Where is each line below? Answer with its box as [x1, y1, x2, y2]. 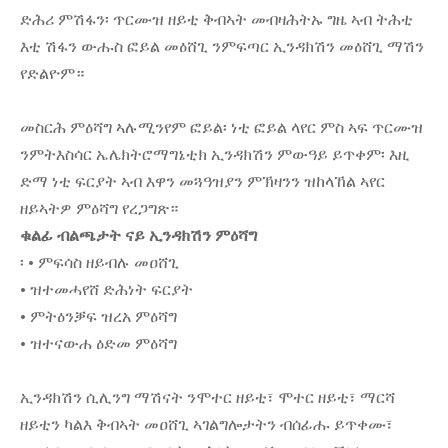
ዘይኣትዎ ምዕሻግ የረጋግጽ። [20, 197, 178, 221]
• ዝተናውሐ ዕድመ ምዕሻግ [20, 332, 177, 356]
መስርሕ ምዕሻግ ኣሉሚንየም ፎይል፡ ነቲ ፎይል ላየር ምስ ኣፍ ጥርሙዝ [20, 116, 423, 140]
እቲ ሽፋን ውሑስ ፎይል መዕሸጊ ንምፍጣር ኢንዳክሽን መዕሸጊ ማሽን [20, 35, 424, 59]
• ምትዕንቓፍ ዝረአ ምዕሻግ [20, 305, 177, 329]
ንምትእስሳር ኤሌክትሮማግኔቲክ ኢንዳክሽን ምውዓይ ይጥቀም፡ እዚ [20, 143, 409, 167]
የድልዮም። [20, 62, 84, 86]
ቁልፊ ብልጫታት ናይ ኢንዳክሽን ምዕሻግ [20, 224, 257, 248]
